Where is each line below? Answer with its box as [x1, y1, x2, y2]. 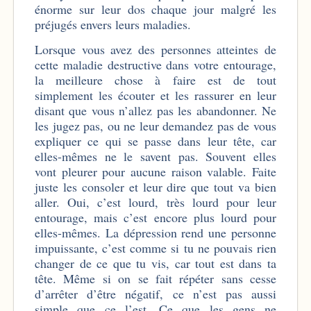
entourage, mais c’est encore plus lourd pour [35, 209, 276, 226]
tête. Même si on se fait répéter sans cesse [35, 270, 276, 287]
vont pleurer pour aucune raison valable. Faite [35, 163, 276, 180]
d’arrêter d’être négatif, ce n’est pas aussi [35, 285, 276, 303]
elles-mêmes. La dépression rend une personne [35, 224, 276, 242]
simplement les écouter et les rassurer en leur [35, 87, 276, 104]
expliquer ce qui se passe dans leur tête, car [35, 133, 276, 150]
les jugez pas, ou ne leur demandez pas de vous [35, 117, 276, 135]
